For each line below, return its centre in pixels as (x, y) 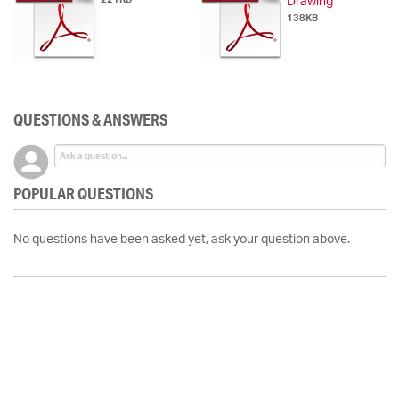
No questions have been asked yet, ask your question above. (182, 240)
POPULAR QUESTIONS (83, 194)
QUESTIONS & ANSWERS (90, 120)
